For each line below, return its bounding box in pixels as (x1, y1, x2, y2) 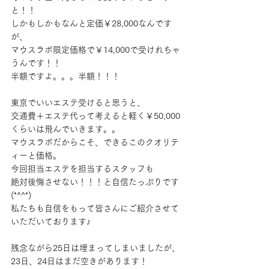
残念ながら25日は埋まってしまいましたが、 (11, 244, 180, 252)
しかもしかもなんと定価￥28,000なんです (11, 19, 172, 28)
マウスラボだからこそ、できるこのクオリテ (11, 138, 179, 147)
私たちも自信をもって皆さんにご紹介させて (11, 204, 179, 213)
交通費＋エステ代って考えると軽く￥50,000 (11, 112, 180, 120)
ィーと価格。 (11, 151, 61, 160)
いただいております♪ (11, 217, 91, 226)
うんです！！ (11, 59, 61, 67)
